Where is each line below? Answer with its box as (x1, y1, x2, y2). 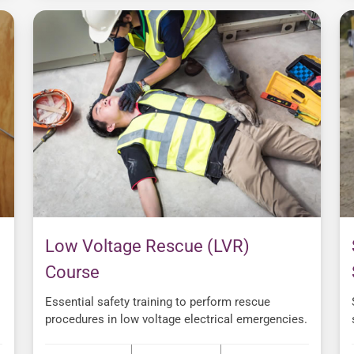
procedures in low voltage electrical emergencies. (45, 312, 307, 327)
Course (45, 262, 100, 283)
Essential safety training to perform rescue (45, 295, 270, 310)
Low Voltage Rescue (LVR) (45, 236, 250, 257)
